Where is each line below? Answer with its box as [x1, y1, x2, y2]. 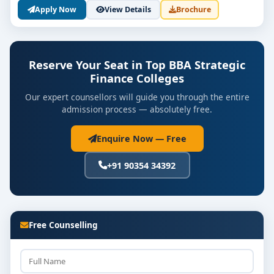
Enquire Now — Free [96, 133, 187, 144]
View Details [104, 4, 151, 15]
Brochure [176, 4, 211, 15]
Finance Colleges [90, 70, 184, 86]
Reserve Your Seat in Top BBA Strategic [29, 57, 245, 72]
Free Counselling [29, 219, 98, 231]
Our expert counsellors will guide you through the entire [24, 91, 250, 103]
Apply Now [35, 4, 76, 15]
